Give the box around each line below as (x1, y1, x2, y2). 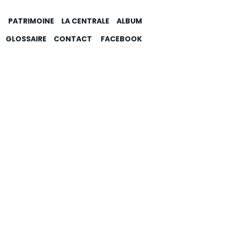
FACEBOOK (99, 33, 142, 44)
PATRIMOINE (8, 15, 54, 26)
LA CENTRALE (61, 15, 109, 26)
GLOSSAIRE (5, 33, 47, 44)
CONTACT (53, 33, 92, 44)
